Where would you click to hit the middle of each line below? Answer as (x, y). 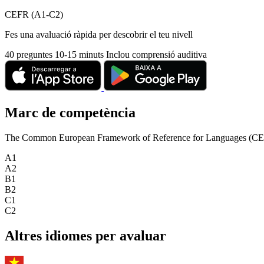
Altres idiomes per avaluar (85, 235)
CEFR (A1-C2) (34, 14)
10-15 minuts (80, 54)
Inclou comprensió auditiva (156, 54)
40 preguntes (30, 54)
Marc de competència (70, 112)
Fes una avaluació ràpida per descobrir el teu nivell (99, 34)
